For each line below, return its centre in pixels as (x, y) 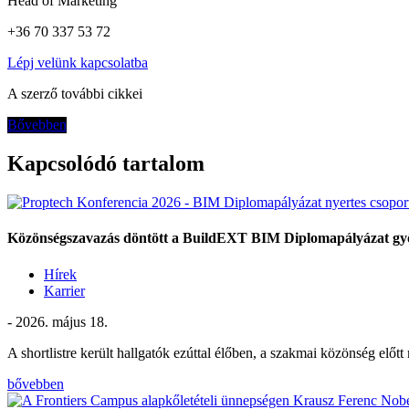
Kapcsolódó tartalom (106, 164)
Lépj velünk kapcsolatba (78, 63)
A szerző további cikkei (75, 94)
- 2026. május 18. (58, 321)
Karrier (64, 290)
